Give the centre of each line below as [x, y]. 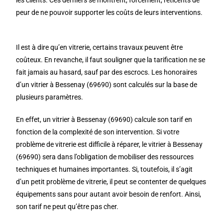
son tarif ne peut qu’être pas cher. [67, 207]
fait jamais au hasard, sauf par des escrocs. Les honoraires [107, 72]
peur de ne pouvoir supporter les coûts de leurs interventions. [110, 12]
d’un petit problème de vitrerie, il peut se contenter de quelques [111, 182]
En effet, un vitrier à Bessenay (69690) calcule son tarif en [104, 119]
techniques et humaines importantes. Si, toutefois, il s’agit [105, 169]
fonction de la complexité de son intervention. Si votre [98, 132]
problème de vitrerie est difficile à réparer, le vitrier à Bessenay [110, 144]
